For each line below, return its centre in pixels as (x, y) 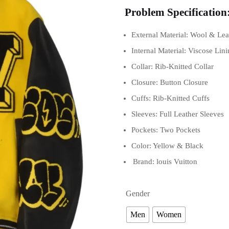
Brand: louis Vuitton (165, 162)
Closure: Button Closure (170, 83)
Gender (138, 194)
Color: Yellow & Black (167, 146)
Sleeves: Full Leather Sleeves (178, 114)
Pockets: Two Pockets (166, 130)
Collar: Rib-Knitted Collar (173, 67)
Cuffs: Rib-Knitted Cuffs (170, 98)
